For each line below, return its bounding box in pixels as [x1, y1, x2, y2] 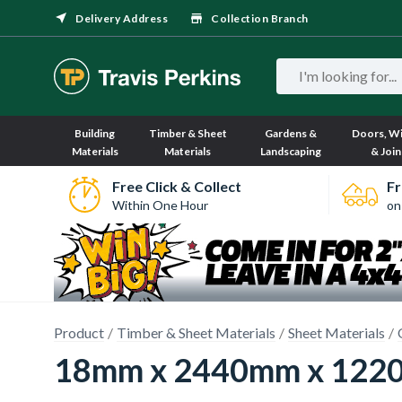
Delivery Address [75, 12, 168, 25]
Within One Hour [111, 197, 208, 213]
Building [74, 127, 116, 140]
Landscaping [260, 144, 322, 158]
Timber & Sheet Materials [117, 324, 275, 341]
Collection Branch [211, 12, 309, 25]
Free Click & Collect [111, 177, 241, 195]
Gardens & [265, 127, 318, 140]
